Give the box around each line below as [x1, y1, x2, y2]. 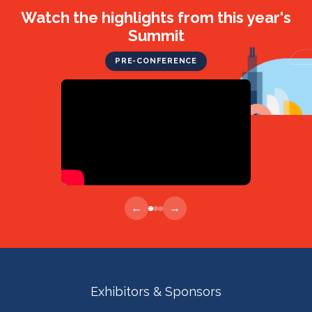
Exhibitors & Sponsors [91, 284, 221, 299]
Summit [127, 26, 185, 45]
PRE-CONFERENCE [114, 56, 198, 65]
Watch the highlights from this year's [21, 8, 291, 26]
